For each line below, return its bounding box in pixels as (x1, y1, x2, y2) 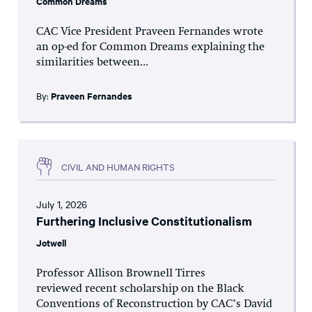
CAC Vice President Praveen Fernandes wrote (36, 26, 263, 38)
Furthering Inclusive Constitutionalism (36, 212, 252, 230)
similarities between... (36, 57, 148, 69)
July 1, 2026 (36, 197, 87, 212)
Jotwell (36, 236, 66, 250)
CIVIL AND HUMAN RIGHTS (61, 159, 175, 173)
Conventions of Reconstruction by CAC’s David (36, 299, 272, 311)
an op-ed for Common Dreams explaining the (36, 42, 265, 54)
